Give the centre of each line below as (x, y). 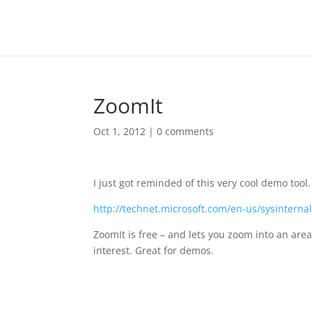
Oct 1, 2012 (120, 131)
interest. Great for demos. (154, 250)
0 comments (186, 131)
